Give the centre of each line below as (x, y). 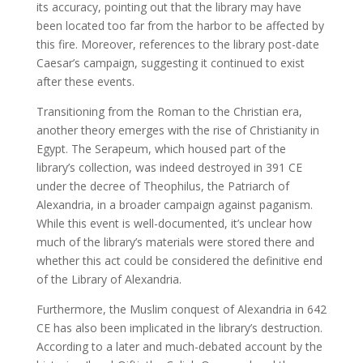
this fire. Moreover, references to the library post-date (177, 45)
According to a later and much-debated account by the (179, 347)
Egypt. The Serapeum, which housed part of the (161, 149)
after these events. (85, 82)
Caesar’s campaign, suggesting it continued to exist (170, 63)
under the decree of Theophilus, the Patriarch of (162, 186)
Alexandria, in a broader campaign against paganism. (174, 205)
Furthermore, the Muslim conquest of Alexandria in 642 (181, 310)
